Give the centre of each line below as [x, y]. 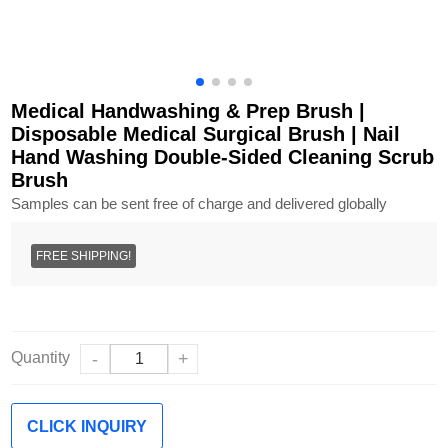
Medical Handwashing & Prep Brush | [188, 111]
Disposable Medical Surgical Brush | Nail [206, 134]
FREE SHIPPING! [84, 256]
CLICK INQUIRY [87, 426]
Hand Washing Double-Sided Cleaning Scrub [223, 157]
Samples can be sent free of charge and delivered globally [199, 203]
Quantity [41, 357]
